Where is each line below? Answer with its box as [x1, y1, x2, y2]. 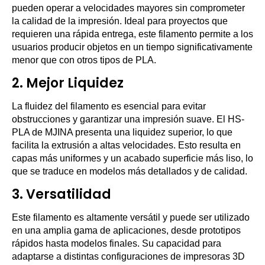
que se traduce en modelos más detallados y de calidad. [12, 166, 247, 176]
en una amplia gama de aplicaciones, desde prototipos [12, 225, 241, 235]
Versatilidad [26, 185, 111, 203]
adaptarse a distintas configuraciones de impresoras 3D [12, 251, 245, 261]
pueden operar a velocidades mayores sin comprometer [12, 3, 245, 13]
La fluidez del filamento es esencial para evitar [12, 101, 206, 111]
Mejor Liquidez [26, 74, 124, 92]
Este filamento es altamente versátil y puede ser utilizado [12, 212, 250, 222]
